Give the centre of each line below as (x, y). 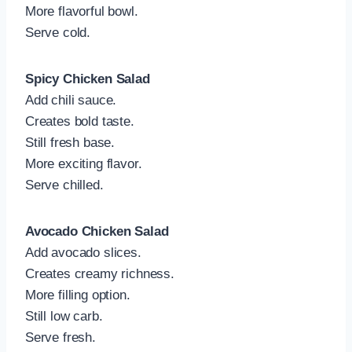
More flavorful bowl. (82, 11)
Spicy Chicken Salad (88, 79)
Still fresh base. (70, 142)
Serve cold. (58, 32)
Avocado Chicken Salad (97, 231)
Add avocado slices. (83, 252)
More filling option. (78, 295)
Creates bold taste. (80, 121)
